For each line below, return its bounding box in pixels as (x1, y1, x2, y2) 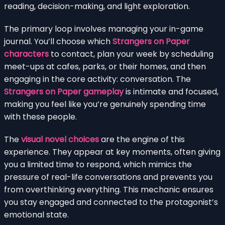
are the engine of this (99, 133, 185, 145)
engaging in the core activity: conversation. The (4, 73, 191, 85)
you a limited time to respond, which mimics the (4, 158, 192, 170)
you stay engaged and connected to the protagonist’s (4, 196, 218, 208)
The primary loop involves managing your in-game (4, 23, 203, 35)
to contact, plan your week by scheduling (49, 48, 213, 60)
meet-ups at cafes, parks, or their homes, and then (4, 60, 206, 72)
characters (4, 48, 49, 60)
